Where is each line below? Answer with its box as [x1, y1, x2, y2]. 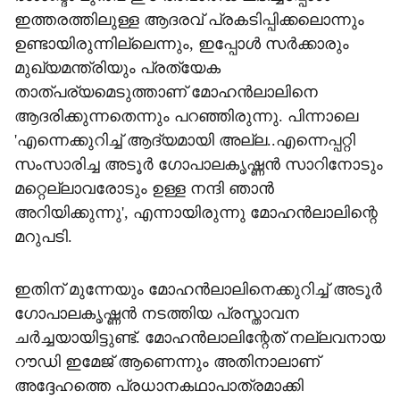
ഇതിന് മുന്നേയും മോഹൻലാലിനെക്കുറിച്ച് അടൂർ [14, 280, 382, 298]
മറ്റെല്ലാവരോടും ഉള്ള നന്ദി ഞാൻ [14, 179, 274, 197]
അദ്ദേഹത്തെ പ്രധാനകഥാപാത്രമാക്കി [14, 377, 304, 395]
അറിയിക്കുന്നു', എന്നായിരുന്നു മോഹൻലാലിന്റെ [14, 204, 378, 221]
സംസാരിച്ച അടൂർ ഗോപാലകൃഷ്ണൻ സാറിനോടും [14, 155, 383, 173]
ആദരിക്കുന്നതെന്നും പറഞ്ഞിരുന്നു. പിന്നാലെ [14, 107, 358, 125]
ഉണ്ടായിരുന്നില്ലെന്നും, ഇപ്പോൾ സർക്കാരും [14, 35, 349, 53]
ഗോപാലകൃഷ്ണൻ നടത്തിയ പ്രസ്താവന [14, 304, 299, 322]
